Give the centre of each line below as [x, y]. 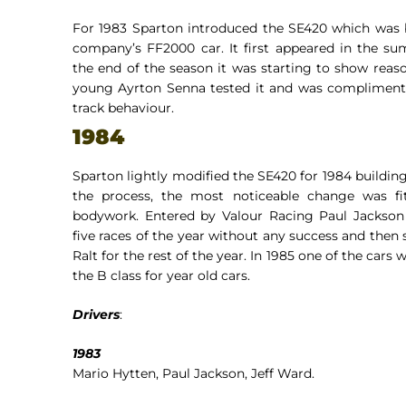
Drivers [96, 314]
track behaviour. [123, 107]
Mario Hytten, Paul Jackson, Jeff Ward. [193, 373]
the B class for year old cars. [161, 275]
